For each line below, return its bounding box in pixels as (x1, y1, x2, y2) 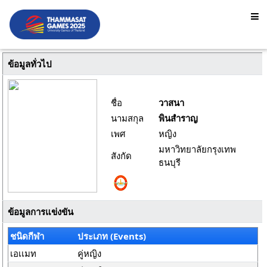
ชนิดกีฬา (10, 230, 45, 242)
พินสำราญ (159, 112, 198, 124)
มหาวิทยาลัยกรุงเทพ (159, 143, 236, 155)
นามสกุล (111, 112, 144, 124)
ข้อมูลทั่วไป (7, 58, 52, 70)
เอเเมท (10, 247, 37, 259)
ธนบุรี (159, 156, 181, 168)
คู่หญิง (77, 247, 102, 259)
